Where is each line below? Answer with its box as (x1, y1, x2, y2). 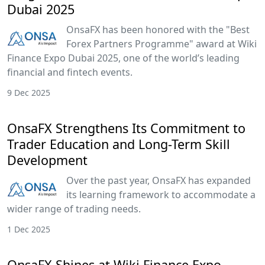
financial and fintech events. (7, 65, 132, 79)
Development (7, 151, 88, 169)
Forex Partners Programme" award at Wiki (66, 37, 257, 50)
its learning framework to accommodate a (66, 188, 256, 201)
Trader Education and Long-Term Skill (7, 135, 230, 153)
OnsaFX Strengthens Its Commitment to (7, 119, 245, 137)
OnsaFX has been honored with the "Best (66, 22, 250, 36)
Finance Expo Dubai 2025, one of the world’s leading (7, 51, 240, 64)
